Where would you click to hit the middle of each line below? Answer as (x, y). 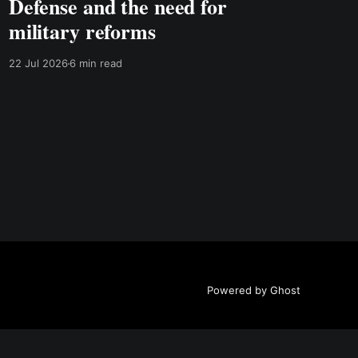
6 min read (95, 64)
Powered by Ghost (254, 290)
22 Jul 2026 (38, 64)
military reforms (82, 32)
